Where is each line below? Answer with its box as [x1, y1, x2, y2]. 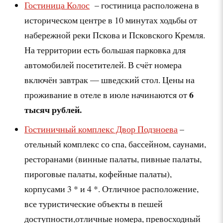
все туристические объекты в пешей [24, 197, 163, 210]
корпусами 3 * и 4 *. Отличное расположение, [24, 182, 202, 195]
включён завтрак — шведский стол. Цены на [24, 73, 195, 86]
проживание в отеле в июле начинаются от [24, 88, 190, 101]
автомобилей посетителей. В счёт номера [24, 58, 182, 71]
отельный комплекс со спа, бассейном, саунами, [24, 137, 207, 150]
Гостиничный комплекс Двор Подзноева [24, 122, 178, 135]
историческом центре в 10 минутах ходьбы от [24, 13, 198, 26]
